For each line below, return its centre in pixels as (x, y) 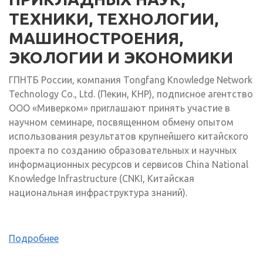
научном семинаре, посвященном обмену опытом (121, 122)
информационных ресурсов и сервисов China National (129, 165)
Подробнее (34, 239)
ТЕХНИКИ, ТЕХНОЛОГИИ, (114, 19)
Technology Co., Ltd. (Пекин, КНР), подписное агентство (131, 94)
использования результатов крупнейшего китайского (129, 136)
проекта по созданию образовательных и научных (123, 151)
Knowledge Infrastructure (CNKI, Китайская (102, 179)
